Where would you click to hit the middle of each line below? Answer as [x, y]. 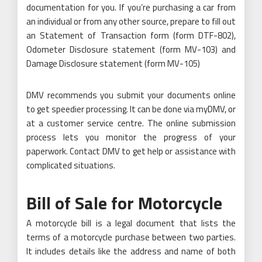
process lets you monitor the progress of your [131, 137]
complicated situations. [71, 165]
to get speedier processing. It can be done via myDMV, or [131, 109]
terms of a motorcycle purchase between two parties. [131, 237]
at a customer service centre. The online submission [131, 123]
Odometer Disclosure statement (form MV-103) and [131, 49]
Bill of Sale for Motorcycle [124, 203]
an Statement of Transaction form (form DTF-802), [131, 35]
